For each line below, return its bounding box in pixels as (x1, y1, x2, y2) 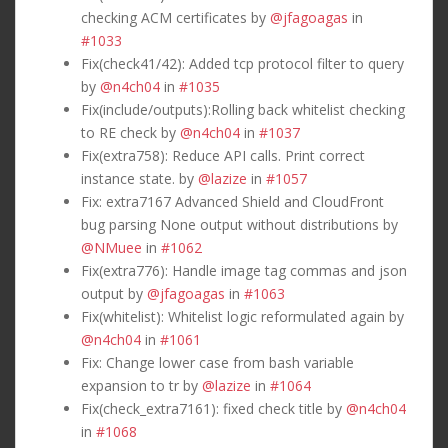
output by (81, 283, 147, 303)
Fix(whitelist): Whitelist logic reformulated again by (81, 306, 404, 326)
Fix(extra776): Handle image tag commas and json (81, 260, 407, 280)
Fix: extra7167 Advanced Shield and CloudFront (81, 191, 384, 211)
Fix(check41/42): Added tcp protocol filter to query (81, 53, 404, 73)
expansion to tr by (81, 375, 202, 395)
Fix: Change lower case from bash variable (81, 352, 354, 372)
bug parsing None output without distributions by (81, 214, 398, 234)
